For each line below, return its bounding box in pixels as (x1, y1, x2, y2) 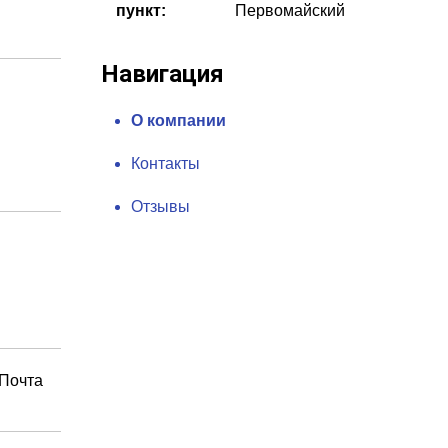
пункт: (116, 2, 166, 19)
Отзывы (131, 198, 190, 215)
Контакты (131, 155, 200, 172)
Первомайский (235, 2, 346, 19)
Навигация (101, 60, 224, 88)
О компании (131, 112, 226, 129)
